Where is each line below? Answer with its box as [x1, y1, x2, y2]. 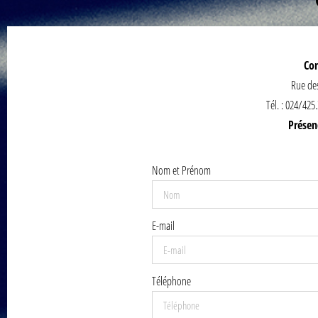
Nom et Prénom [151, 163, 211, 178]
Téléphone [151, 273, 191, 289]
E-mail [151, 218, 175, 234]
